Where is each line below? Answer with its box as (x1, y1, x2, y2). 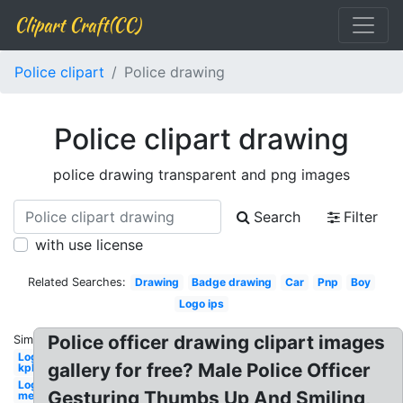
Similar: (13, 333, 53, 346)
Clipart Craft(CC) (14, 12, 140, 38)
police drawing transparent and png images (53, 166, 350, 184)
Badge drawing (192, 275, 273, 289)
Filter (344, 208, 378, 226)
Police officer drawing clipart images (48, 331, 386, 354)
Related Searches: (28, 275, 127, 289)
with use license (35, 236, 143, 254)
